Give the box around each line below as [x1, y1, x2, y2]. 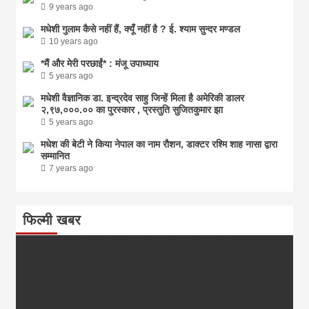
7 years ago [49, 163, 94, 173]
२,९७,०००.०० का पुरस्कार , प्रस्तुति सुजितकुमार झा [41, 103, 223, 115]
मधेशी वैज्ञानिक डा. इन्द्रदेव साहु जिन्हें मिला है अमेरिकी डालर [41, 92, 245, 103]
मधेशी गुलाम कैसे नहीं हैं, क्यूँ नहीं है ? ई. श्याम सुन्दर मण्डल [41, 23, 241, 34]
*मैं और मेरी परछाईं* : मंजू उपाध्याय [41, 57, 159, 69]
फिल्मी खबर [23, 212, 81, 228]
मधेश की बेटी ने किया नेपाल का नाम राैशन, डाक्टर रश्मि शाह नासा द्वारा [41, 138, 278, 150]
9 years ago [49, 1, 94, 12]
